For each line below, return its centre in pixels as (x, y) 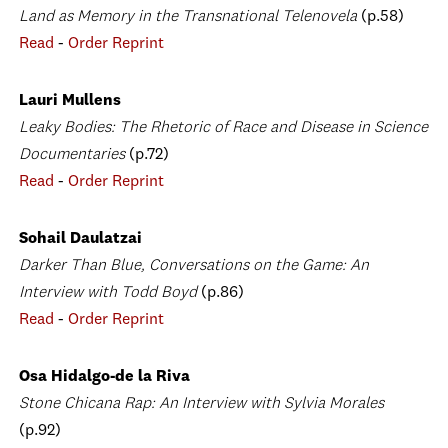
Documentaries (72, 155)
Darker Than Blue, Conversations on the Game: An (194, 266)
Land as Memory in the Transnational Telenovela (190, 17)
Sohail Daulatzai (80, 239)
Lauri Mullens (70, 101)
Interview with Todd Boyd (110, 293)
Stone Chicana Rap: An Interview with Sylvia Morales (201, 404)
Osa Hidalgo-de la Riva (104, 377)
